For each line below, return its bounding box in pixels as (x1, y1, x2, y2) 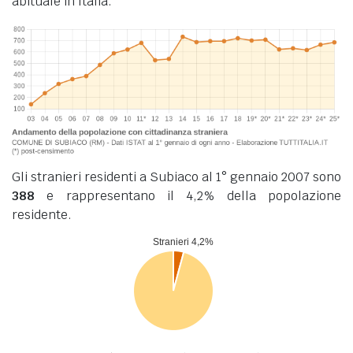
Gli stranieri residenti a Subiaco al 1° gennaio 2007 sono (12, 168, 341, 185)
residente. (12, 206, 72, 223)
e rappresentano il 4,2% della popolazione (35, 187, 341, 204)
